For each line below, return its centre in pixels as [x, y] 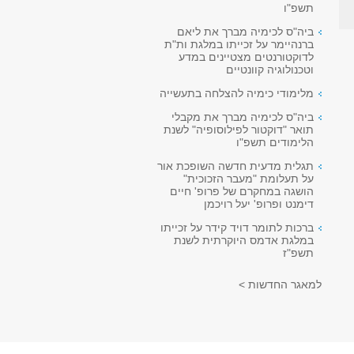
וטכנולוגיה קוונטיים [270, 70]
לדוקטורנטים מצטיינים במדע [246, 57]
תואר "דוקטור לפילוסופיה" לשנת [239, 130]
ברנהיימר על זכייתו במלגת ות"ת [239, 44]
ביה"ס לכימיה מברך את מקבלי [243, 117]
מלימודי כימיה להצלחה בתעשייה [237, 93]
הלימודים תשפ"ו [275, 142]
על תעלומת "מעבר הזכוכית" [249, 179]
